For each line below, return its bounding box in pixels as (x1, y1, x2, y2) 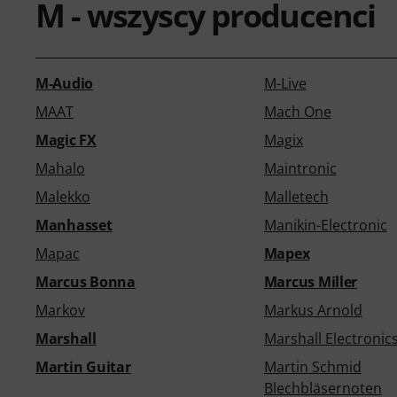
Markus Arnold (263, 300, 362, 320)
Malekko (35, 187, 90, 206)
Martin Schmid (263, 357, 362, 377)
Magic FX (35, 130, 97, 150)
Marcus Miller (263, 272, 358, 292)
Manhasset (35, 215, 113, 235)
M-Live (263, 74, 307, 93)
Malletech (263, 187, 329, 206)
